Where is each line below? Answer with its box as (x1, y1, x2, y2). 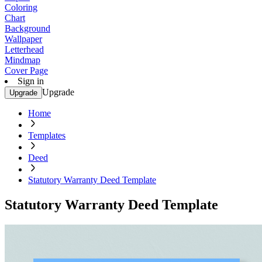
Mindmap (5, 55, 40, 65)
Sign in (18, 76, 44, 86)
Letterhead (5, 44, 44, 54)
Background (5, 23, 50, 33)
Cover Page (5, 65, 48, 75)
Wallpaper (5, 34, 42, 44)
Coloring (5, 2, 37, 12)
